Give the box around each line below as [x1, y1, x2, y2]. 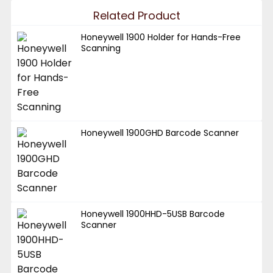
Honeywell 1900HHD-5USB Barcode [81, 207, 225, 220]
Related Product [93, 7, 180, 23]
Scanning [81, 41, 121, 54]
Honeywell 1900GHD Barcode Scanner [81, 126, 239, 139]
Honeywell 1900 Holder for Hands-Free [81, 30, 241, 43]
